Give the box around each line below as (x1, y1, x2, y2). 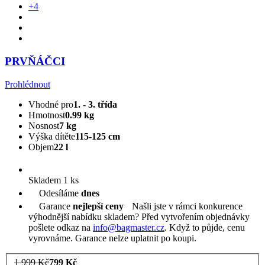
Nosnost (28, 120, 59, 131)
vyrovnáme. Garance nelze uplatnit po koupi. (28, 232, 199, 243)
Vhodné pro (28, 99, 73, 109)
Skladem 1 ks (28, 174, 79, 185)
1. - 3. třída (73, 99, 117, 109)
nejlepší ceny (73, 201, 124, 211)
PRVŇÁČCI (5, 55, 65, 68)
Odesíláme (39, 188, 81, 198)
